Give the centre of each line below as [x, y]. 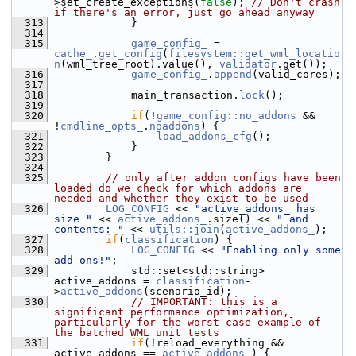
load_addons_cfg [204, 136]
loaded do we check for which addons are [178, 188]
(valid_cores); [296, 74]
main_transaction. [144, 95]
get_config [130, 54]
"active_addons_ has [255, 209]
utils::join [184, 229]
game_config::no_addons [226, 116]
